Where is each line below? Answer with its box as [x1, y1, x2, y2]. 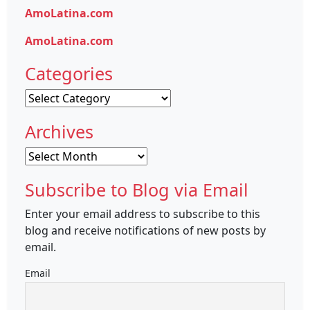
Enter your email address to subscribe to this [25, 206, 260, 222]
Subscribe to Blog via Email [25, 178, 248, 202]
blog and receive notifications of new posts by [25, 223, 266, 239]
